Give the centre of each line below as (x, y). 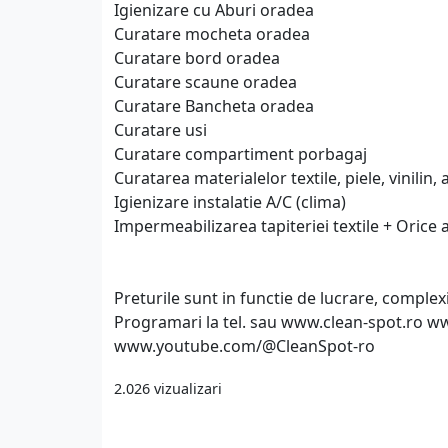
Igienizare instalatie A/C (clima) (230, 202)
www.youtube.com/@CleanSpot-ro (244, 346)
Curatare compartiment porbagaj (240, 154)
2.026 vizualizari (168, 388)
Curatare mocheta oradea (212, 34)
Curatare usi (160, 130)
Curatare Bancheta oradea (214, 106)
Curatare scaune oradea (205, 82)
